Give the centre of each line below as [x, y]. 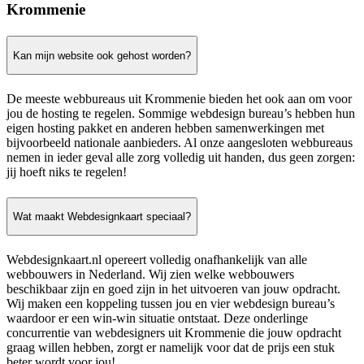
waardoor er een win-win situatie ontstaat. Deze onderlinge [157, 318]
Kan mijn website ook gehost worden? [102, 55]
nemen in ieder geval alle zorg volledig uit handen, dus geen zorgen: [181, 158]
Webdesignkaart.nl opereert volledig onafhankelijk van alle [157, 260]
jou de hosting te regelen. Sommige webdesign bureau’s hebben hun [181, 114]
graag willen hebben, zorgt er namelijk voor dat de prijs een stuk [171, 348]
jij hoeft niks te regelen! [67, 172]
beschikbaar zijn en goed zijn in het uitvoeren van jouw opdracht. [173, 289]
